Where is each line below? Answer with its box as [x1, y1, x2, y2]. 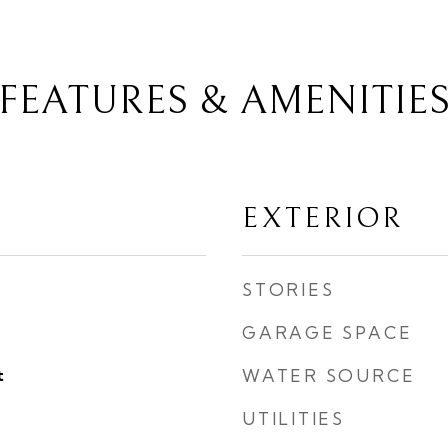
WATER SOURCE [242, 365, 416, 386]
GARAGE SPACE [242, 322, 413, 343]
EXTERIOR [242, 202, 403, 235]
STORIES [242, 279, 335, 300]
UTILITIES [242, 408, 345, 429]
